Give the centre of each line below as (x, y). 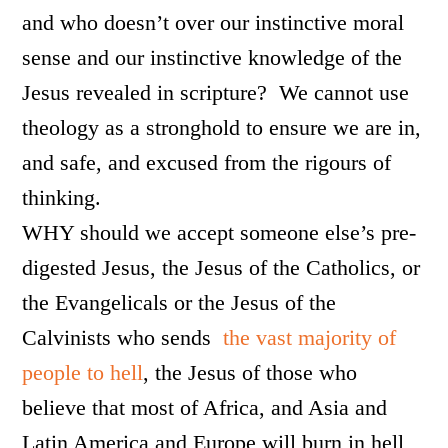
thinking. (62, 197)
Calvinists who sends (123, 337)
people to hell (83, 372)
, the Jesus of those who (250, 372)
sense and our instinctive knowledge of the (212, 57)
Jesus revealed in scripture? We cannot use (216, 92)
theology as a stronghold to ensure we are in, (222, 127)
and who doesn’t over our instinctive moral (213, 22)
